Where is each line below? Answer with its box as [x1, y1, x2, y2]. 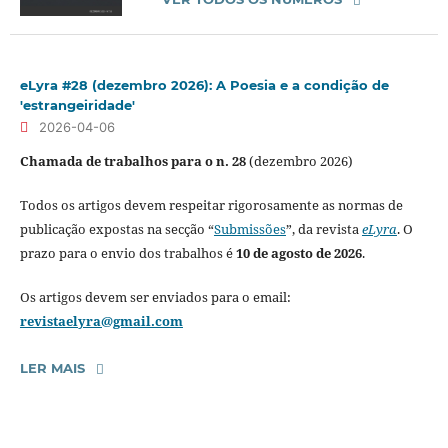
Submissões [213, 220, 286, 239]
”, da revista [285, 220, 362, 239]
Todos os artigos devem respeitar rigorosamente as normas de [19, 196, 403, 215]
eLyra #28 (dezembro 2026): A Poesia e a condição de [19, 77, 389, 94]
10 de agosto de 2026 [235, 244, 362, 263]
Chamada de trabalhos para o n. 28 [19, 152, 249, 171]
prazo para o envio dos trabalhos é [19, 244, 236, 263]
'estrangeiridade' [19, 97, 135, 114]
